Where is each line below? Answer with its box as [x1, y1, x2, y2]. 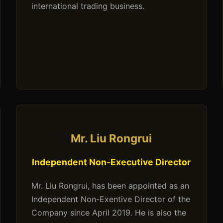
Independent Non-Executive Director [32, 157, 191, 168]
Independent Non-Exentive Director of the [31, 194, 191, 205]
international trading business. [31, 1, 145, 11]
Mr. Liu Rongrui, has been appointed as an [31, 181, 190, 191]
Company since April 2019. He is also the [31, 208, 187, 218]
